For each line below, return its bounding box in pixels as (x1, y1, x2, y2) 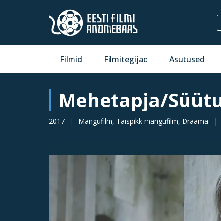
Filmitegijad (104, 54, 148, 65)
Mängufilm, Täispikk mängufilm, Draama (78, 116, 208, 126)
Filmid (59, 54, 82, 65)
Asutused (169, 54, 205, 65)
